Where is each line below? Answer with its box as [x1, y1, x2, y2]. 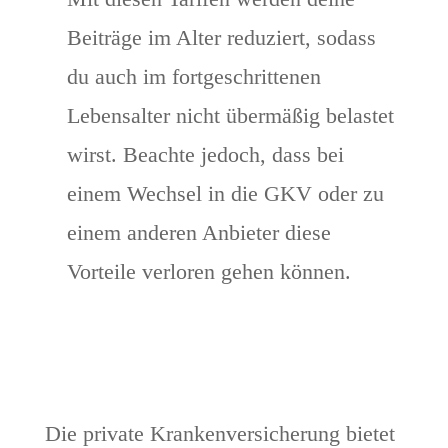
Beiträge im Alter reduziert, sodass [66, 25, 376, 51]
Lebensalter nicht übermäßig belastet [66, 103, 394, 129]
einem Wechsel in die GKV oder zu [66, 181, 384, 207]
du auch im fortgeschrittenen [66, 64, 321, 90]
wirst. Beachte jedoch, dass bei [66, 142, 344, 168]
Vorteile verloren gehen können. [66, 259, 351, 285]
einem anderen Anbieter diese [66, 220, 331, 246]
